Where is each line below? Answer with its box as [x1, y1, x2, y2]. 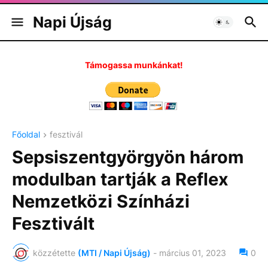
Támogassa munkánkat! [85, 60, 183, 70]
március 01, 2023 [159, 247, 226, 258]
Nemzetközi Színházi [12, 191, 190, 212]
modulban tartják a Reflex [12, 169, 229, 190]
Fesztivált [12, 213, 95, 234]
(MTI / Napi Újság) [78, 247, 151, 258]
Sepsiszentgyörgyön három [12, 147, 243, 168]
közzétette [33, 247, 75, 258]
